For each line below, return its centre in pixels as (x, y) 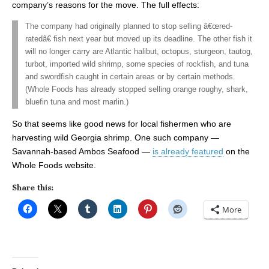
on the (237, 151)
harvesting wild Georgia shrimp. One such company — (116, 137)
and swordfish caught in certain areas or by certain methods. (130, 77)
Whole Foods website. (54, 165)
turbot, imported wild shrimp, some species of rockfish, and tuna (137, 64)
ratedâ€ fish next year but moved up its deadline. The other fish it (139, 39)
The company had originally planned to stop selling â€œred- (129, 26)
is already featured (188, 151)
